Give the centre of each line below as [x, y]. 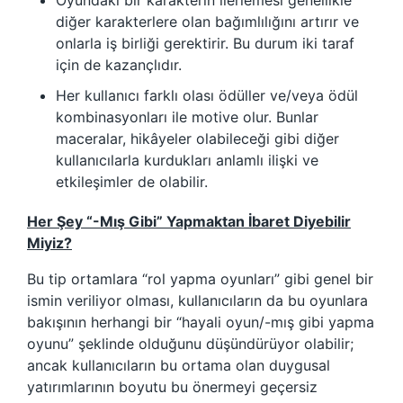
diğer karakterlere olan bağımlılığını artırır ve [207, 22]
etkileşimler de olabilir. [132, 182]
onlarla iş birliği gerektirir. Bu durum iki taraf [205, 44]
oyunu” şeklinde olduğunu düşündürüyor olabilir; [190, 344]
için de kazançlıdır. [119, 65]
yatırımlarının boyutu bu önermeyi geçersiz [172, 387]
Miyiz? [49, 243]
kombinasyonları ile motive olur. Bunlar [187, 117]
